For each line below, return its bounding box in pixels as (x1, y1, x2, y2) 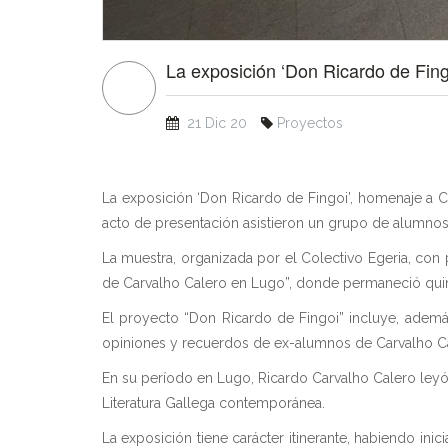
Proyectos (277, 115, 343, 132)
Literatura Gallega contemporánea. (102, 395, 325, 412)
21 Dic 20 (183, 115, 251, 132)
